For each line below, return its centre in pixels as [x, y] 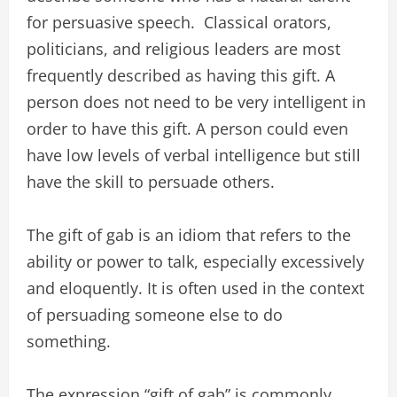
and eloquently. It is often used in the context [195, 288]
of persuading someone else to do [155, 315]
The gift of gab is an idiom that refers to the [189, 235]
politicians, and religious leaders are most [183, 49]
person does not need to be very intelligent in [196, 102]
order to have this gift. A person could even [187, 128]
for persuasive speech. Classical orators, [179, 22]
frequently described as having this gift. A [181, 75]
